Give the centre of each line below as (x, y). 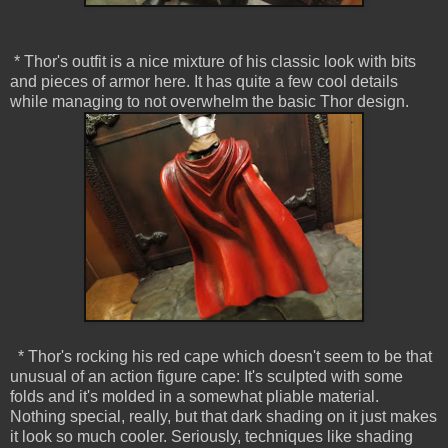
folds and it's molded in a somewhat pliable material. (194, 397)
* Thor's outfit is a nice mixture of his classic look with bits (213, 62)
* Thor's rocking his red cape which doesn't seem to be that (221, 357)
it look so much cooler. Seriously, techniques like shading (211, 437)
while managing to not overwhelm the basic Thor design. (209, 102)
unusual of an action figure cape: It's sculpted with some (206, 377)
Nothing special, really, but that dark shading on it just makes (223, 417)
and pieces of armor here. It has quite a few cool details (204, 82)
